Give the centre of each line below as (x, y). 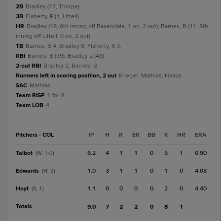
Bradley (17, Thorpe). (53, 7)
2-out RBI (28, 66)
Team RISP (30, 95)
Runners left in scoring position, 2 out (66, 76)
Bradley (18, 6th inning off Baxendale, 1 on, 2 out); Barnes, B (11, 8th (117, 26)
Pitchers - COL (35, 135)
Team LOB (30, 105)
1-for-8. (56, 95)
